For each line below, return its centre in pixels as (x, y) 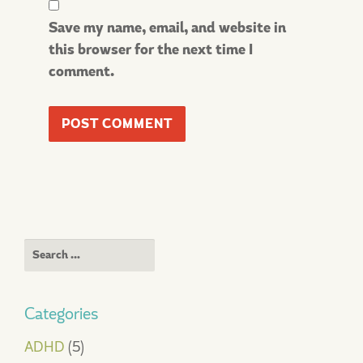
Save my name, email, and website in (167, 28)
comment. (81, 72)
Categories (61, 314)
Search (46, 249)
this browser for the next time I (151, 50)
